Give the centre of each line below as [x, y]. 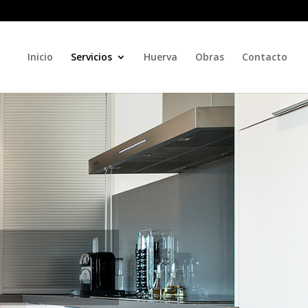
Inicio [40, 57]
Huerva [161, 57]
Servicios [91, 57]
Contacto [265, 57]
